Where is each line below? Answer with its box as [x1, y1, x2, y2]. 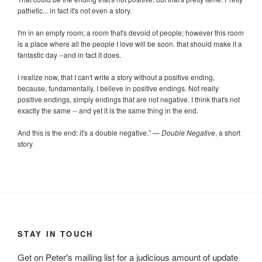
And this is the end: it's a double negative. [18, 127, 149, 137]
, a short [215, 127, 240, 137]
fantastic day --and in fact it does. [18, 49, 121, 60]
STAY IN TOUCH [18, 227, 94, 239]
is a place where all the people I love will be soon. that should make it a [18, 38, 242, 49]
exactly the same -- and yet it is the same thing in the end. [18, 105, 198, 115]
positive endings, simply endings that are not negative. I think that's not [18, 94, 240, 104]
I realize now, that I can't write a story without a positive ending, [18, 71, 215, 82]
